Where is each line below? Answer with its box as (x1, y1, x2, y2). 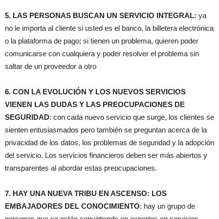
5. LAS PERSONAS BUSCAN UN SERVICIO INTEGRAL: (5, 11, 197, 20)
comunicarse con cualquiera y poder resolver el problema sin (5, 49, 199, 58)
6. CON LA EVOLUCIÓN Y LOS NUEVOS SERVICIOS (5, 88, 186, 96)
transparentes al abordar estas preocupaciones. (5, 164, 157, 173)
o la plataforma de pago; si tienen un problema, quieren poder (5, 37, 198, 45)
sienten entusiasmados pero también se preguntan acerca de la (5, 126, 207, 134)
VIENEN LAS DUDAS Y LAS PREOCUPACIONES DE (5, 100, 185, 109)
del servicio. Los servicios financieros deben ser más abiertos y (5, 151, 207, 160)
